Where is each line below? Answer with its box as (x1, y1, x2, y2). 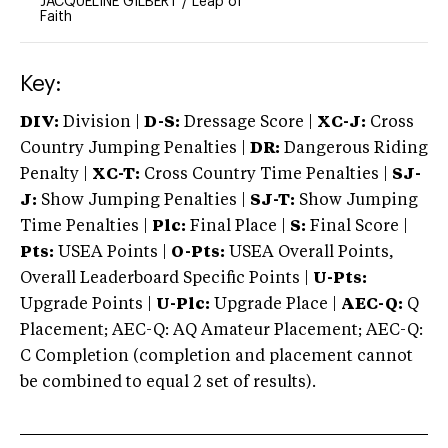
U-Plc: (156, 296, 210, 313)
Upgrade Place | (210, 296, 337, 313)
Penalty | (20, 166, 92, 183)
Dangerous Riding (280, 140, 428, 157)
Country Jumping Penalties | (20, 140, 246, 157)
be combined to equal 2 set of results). (20, 374, 316, 391)
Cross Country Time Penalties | (144, 166, 392, 183)
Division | (59, 114, 144, 131)
